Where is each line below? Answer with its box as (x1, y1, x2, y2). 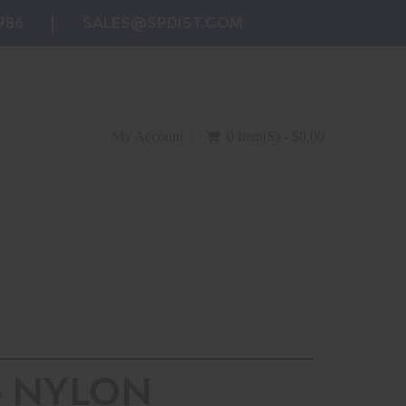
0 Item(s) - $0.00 (227, 129, 324, 144)
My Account (111, 129, 183, 144)
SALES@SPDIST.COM (82, 14, 244, 32)
